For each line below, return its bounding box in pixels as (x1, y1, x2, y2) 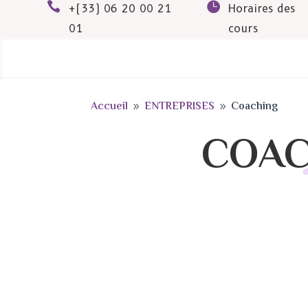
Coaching (231, 98, 278, 115)
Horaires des (228, 1, 296, 15)
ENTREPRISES (144, 98, 214, 115)
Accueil (91, 98, 128, 115)
